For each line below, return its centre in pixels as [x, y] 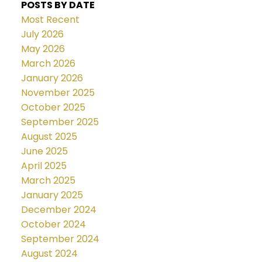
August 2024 [49, 254]
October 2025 [53, 108]
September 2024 [60, 239]
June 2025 [44, 151]
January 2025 [52, 195]
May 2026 [43, 49]
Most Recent [50, 20]
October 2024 [53, 225]
